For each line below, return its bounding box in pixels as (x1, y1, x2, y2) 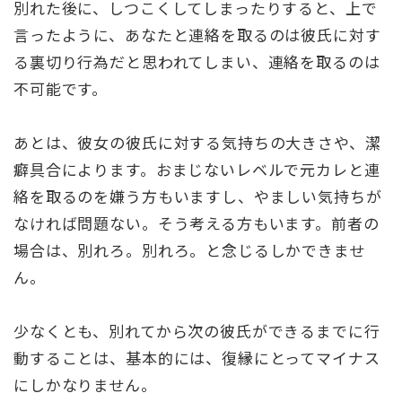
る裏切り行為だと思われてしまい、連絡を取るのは (13, 50, 380, 74)
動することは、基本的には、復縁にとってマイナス (13, 346, 380, 370)
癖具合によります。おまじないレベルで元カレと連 (13, 158, 380, 181)
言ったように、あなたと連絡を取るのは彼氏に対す (13, 23, 381, 47)
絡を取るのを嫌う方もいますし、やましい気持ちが (13, 185, 382, 208)
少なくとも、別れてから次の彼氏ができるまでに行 (13, 319, 380, 343)
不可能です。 (13, 77, 109, 100)
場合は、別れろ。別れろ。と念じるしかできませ (13, 239, 365, 262)
